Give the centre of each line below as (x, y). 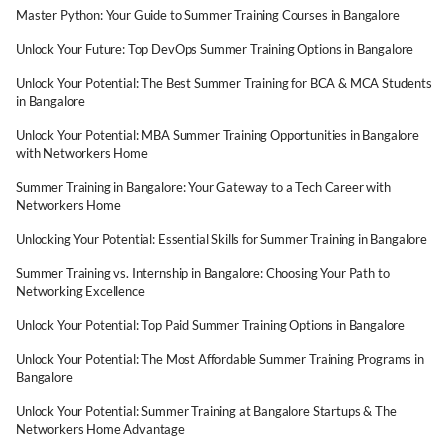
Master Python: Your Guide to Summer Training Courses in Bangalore (208, 15)
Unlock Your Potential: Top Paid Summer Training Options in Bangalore (211, 325)
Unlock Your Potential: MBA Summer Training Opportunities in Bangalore (217, 135)
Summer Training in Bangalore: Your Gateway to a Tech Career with (203, 187)
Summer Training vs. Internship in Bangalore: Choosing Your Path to (203, 273)
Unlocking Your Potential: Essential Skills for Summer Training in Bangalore (221, 239)
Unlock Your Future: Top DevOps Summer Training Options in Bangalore (215, 49)
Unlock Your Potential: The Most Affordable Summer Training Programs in (220, 359)
